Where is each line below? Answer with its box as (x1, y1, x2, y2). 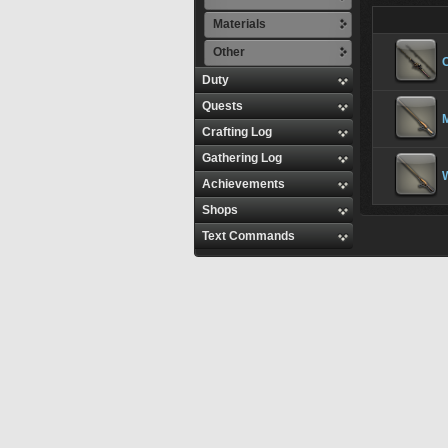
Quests (202, 99, 243, 113)
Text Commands (202, 229, 295, 243)
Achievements (202, 177, 285, 191)
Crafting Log (202, 125, 272, 139)
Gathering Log (202, 151, 282, 165)
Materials (213, 17, 266, 31)
